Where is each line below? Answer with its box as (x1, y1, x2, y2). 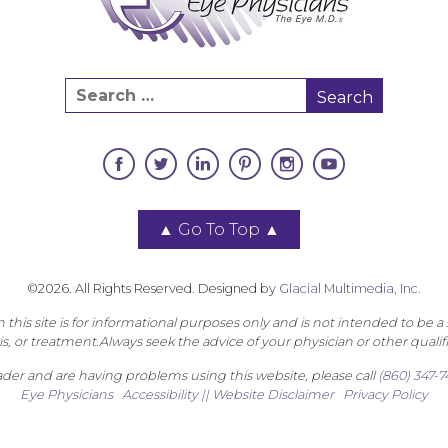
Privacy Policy (342, 387, 428, 403)
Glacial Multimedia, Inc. (278, 281, 421, 297)
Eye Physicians (19, 387, 113, 403)
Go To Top (173, 220, 264, 240)
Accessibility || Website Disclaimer (121, 387, 334, 403)
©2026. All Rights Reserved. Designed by (26, 281, 279, 297)
